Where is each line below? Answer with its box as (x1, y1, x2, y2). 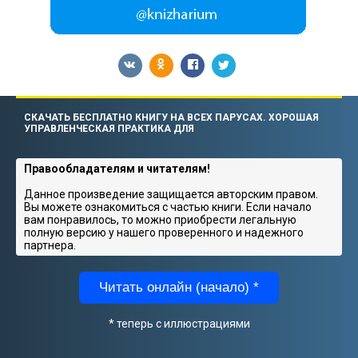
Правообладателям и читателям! (24, 161, 210, 175)
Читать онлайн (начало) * (99, 279, 259, 295)
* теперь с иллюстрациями (108, 316, 250, 330)
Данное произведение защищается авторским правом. (24, 187, 318, 201)
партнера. (24, 238, 76, 252)
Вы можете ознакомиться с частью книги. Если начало (24, 200, 312, 213)
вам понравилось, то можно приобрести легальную (24, 213, 296, 226)
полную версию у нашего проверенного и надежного (24, 225, 304, 239)
